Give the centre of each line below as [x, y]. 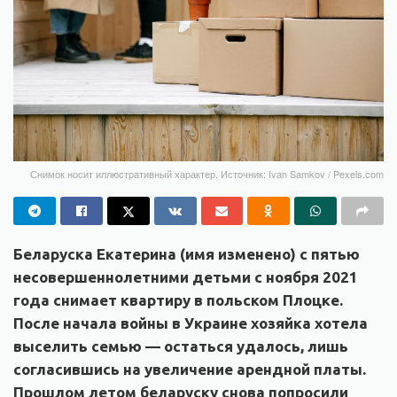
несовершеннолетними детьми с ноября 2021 [186, 277]
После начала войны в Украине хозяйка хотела [191, 323]
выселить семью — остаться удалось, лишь [181, 346]
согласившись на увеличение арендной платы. [190, 370]
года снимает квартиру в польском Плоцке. [178, 300]
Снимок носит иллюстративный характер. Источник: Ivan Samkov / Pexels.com [207, 174]
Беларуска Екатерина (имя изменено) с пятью [187, 254]
